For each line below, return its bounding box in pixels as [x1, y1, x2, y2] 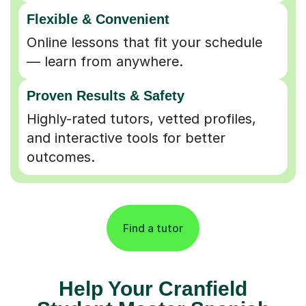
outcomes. [27, 148, 95, 165]
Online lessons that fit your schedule [27, 33, 262, 51]
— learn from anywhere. [27, 53, 183, 70]
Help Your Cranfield [59, 277, 247, 300]
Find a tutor [123, 221, 183, 235]
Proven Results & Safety [27, 87, 184, 103]
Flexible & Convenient [27, 11, 169, 27]
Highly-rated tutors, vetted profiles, [27, 110, 256, 127]
